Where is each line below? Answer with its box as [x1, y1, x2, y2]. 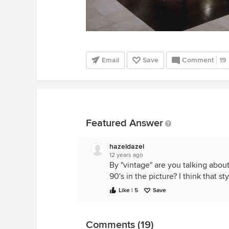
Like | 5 [119, 187, 138, 194]
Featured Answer [86, 117, 163, 129]
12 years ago [109, 151, 143, 159]
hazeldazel [109, 142, 144, 151]
